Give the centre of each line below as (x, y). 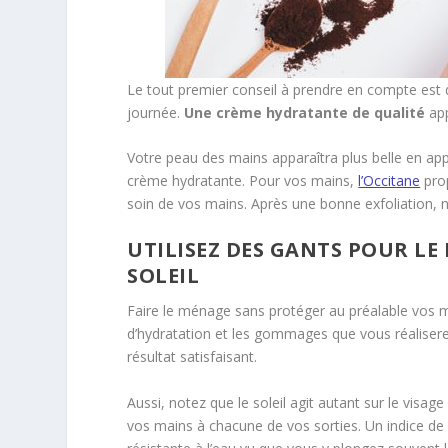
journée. (156, 112)
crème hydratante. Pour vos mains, (243, 180)
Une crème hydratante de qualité (305, 112)
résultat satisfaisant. (192, 357)
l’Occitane (389, 180)
